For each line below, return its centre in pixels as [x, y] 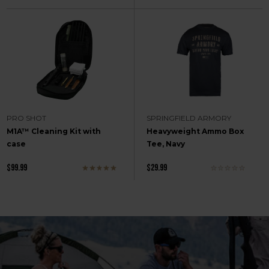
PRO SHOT [27, 118]
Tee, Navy [166, 144]
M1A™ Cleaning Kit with [54, 131]
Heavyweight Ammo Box [195, 131]
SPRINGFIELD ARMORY [189, 118]
